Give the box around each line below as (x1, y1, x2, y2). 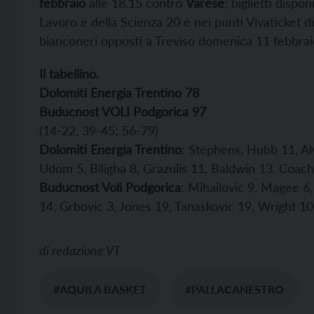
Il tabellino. (39, 66, 99, 82)
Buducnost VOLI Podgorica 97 (39, 104, 206, 120)
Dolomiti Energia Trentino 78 (39, 85, 199, 101)
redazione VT (52, 243, 121, 259)
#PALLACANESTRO (185, 282, 284, 296)
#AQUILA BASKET (53, 282, 146, 296)
